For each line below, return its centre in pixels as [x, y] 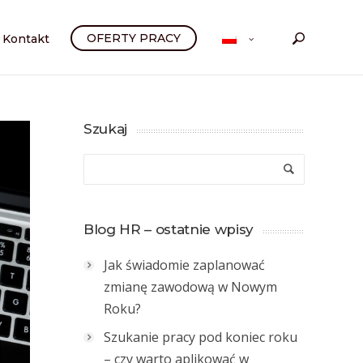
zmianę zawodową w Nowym [190, 287]
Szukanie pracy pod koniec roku [201, 337]
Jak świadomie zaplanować [184, 265]
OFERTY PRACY [134, 38]
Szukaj [105, 129]
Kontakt [26, 39]
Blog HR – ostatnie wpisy [169, 229]
